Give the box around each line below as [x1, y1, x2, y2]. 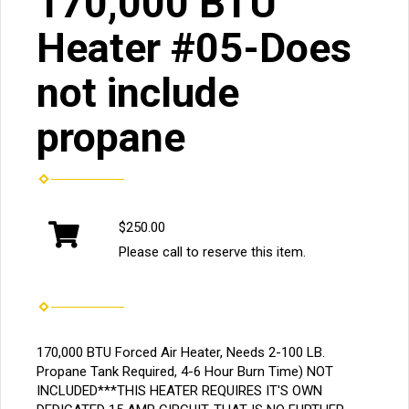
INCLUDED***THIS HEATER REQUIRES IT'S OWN [37, 382, 322, 399]
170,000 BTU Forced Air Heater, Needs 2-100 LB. [37, 343, 325, 361]
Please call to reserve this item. [119, 243, 306, 260]
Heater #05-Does [37, 23, 351, 72]
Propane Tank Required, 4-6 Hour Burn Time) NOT [37, 362, 333, 380]
